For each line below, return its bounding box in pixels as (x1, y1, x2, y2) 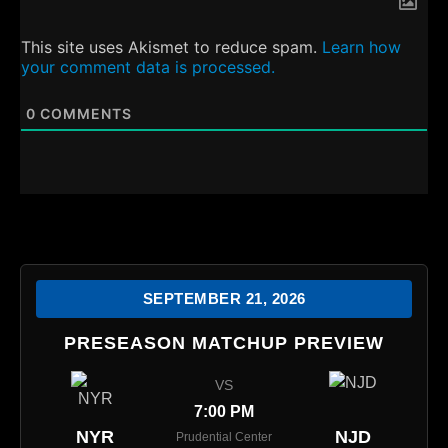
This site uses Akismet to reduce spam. (21, 37, 322, 58)
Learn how (322, 37, 401, 58)
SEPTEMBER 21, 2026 (142, 290, 306, 308)
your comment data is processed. (21, 57, 275, 78)
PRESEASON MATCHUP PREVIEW (64, 333, 384, 354)
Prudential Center (176, 430, 272, 445)
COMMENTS (36, 105, 132, 123)
